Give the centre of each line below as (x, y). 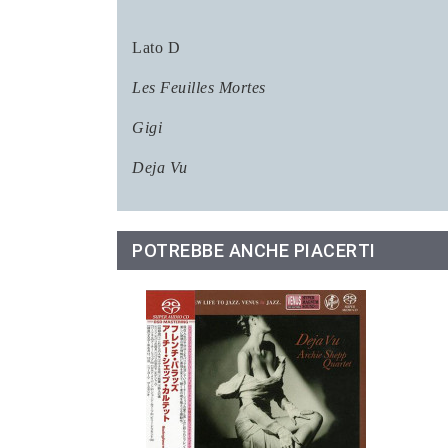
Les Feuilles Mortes (199, 87)
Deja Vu (160, 167)
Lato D (156, 47)
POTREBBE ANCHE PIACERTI (254, 250)
